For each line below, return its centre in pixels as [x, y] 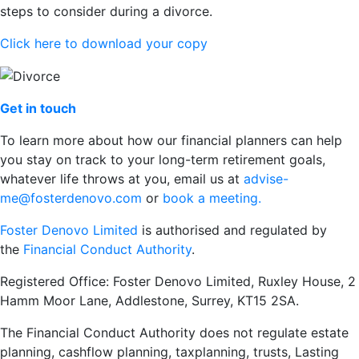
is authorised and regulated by [232, 230]
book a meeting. [212, 198]
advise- [266, 179]
